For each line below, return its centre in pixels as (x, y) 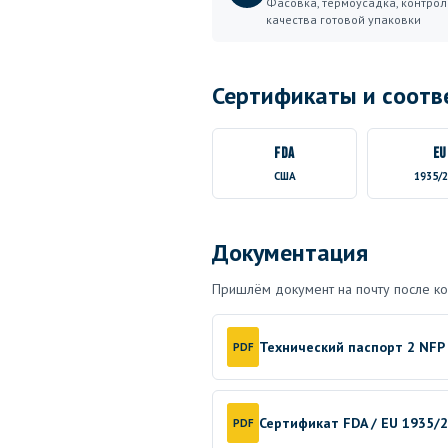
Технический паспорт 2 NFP (352, 346)
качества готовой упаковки (343, 19)
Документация (290, 252)
